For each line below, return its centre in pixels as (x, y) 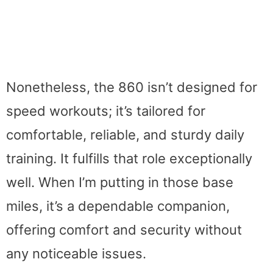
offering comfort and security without (124, 230)
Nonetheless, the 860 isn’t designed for (132, 87)
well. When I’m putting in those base (120, 183)
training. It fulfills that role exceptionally (129, 159)
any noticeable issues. (76, 254)
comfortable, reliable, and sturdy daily (125, 135)
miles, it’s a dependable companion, (118, 206)
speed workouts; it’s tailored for (106, 111)
